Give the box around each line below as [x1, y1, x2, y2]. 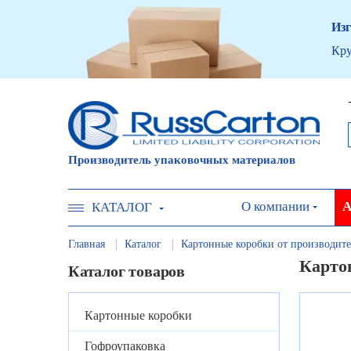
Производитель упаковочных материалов [68, 153, 295, 166]
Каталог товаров [68, 262, 185, 280]
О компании [241, 198, 309, 214]
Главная [68, 238, 105, 250]
